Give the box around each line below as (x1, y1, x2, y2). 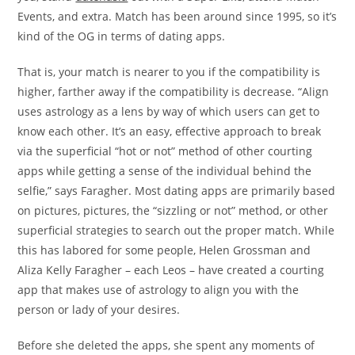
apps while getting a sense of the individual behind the (17, 163, 312, 178)
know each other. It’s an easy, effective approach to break (17, 124, 322, 139)
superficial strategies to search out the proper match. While (17, 223, 335, 238)
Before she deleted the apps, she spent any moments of (17, 338, 315, 353)
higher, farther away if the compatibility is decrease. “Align (17, 84, 330, 99)
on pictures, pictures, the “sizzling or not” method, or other (17, 203, 329, 218)
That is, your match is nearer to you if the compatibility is (17, 64, 321, 79)
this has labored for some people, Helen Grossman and (17, 242, 311, 258)
